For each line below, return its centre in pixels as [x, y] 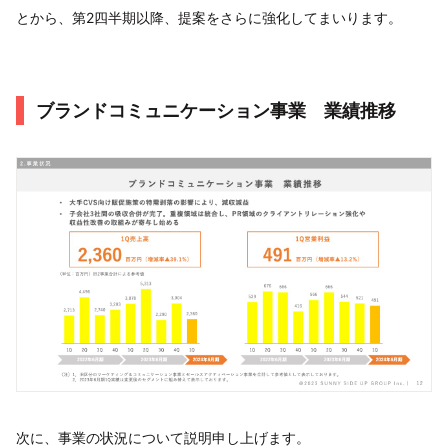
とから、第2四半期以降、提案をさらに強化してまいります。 [209, 17]
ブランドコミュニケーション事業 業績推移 [216, 110]
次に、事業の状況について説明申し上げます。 [163, 437]
